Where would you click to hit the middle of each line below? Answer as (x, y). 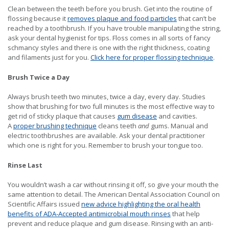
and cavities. (177, 116)
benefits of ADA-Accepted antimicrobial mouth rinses (89, 214)
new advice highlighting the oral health (141, 204)
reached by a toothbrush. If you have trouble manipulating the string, (114, 28)
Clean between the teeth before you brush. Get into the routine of (110, 9)
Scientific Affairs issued (44, 204)
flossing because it (38, 19)
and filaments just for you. (49, 58)
